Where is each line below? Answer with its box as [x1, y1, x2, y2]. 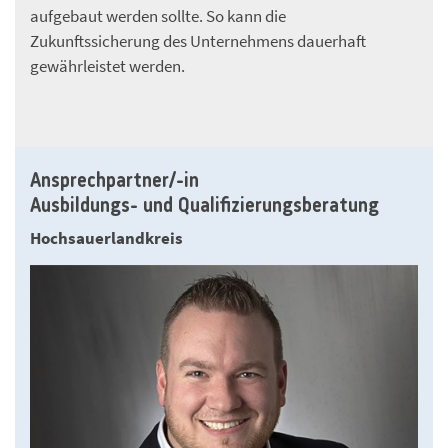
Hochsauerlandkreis [30, 226, 183, 249]
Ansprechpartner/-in [30, 170, 199, 192]
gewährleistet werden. [30, 54, 185, 77]
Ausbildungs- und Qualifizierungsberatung [30, 195, 379, 217]
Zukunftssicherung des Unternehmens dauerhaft [30, 29, 366, 52]
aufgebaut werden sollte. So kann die [30, 4, 286, 27]
